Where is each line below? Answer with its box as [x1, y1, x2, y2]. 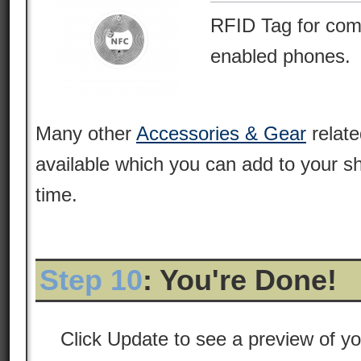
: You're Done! [143, 263, 337, 297]
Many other [35, 122, 136, 144]
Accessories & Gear [136, 122, 306, 144]
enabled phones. [210, 45, 351, 67]
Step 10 [39, 263, 143, 297]
